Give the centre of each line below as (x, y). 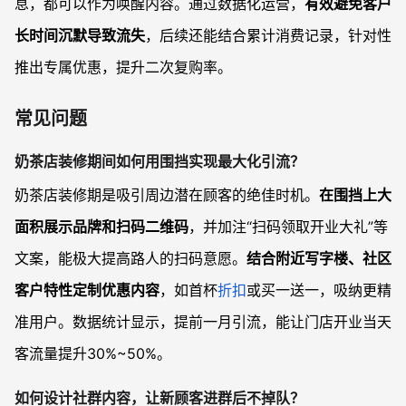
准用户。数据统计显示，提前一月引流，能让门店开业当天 (203, 321)
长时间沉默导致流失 (80, 36)
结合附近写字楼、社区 (319, 258)
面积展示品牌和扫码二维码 (101, 226)
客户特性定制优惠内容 (87, 290)
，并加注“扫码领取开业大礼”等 (288, 226)
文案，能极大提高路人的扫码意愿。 (130, 258)
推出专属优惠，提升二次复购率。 (123, 68)
